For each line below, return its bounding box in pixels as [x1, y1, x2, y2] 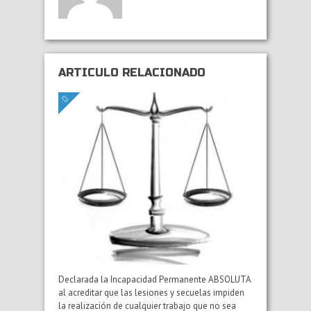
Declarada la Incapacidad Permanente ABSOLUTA [58, 273, 251, 285]
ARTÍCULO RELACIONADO [58, 65, 205, 79]
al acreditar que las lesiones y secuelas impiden [58, 286, 244, 299]
